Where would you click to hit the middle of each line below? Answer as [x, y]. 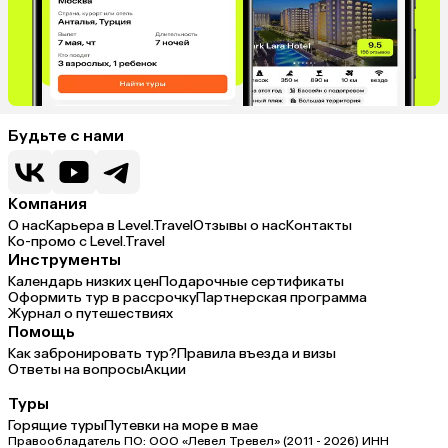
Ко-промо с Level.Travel [86, 241]
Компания [47, 203]
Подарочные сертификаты [251, 281]
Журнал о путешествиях [90, 313]
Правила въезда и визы [256, 353]
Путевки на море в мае [181, 425]
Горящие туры [56, 425]
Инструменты [64, 259]
